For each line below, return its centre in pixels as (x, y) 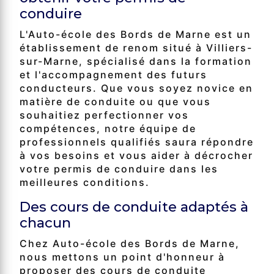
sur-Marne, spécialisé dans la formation (136, 61)
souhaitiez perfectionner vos (104, 115)
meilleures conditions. (85, 182)
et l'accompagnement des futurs (113, 74)
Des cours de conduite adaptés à (134, 206)
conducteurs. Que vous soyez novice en (136, 88)
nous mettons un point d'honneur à (122, 257)
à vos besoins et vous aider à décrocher (136, 155)
